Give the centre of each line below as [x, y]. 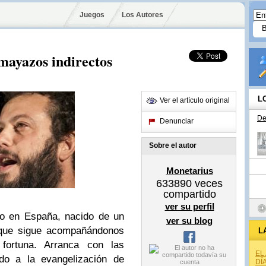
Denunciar [177, 121]
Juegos [92, 15]
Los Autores [142, 15]
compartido [189, 194]
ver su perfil [189, 206]
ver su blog [189, 221]
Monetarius [189, 171]
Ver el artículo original [195, 100]
